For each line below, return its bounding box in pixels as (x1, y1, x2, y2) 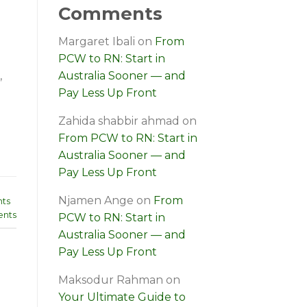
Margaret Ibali (58, 35, 135, 49)
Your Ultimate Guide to (58, 291, 186, 304)
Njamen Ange (58, 194, 134, 208)
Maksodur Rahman (58, 273, 163, 287)
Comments (58, 2, 162, 24)
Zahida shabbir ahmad (58, 114, 180, 128)
